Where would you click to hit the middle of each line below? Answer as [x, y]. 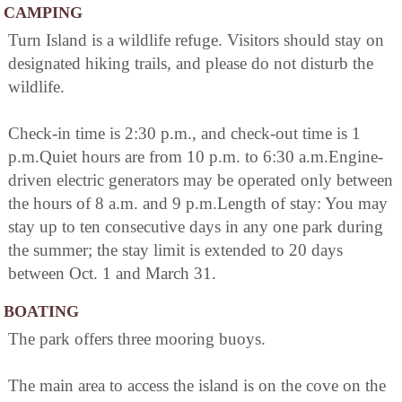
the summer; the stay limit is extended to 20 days [175, 250]
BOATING [41, 312]
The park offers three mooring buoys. [137, 339]
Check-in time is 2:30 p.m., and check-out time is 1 [184, 134]
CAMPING [43, 13]
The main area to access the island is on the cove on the [197, 386]
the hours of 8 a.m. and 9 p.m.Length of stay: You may [198, 204]
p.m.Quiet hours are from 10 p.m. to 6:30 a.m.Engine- [196, 157]
